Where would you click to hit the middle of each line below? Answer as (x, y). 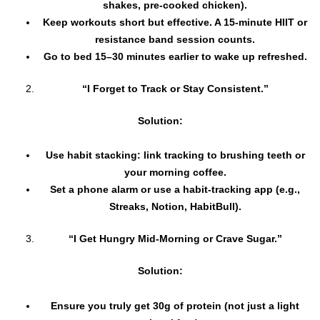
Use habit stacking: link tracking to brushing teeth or (175, 155)
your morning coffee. (175, 172)
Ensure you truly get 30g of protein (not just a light (175, 305)
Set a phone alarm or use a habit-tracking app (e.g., (175, 190)
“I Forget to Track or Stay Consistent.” (175, 88)
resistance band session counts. (175, 39)
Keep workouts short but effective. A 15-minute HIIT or (175, 22)
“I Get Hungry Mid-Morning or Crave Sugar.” (175, 239)
